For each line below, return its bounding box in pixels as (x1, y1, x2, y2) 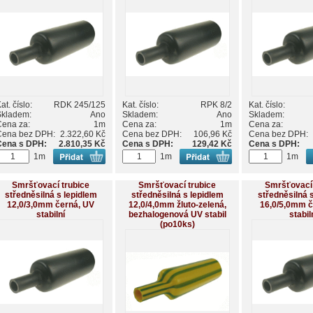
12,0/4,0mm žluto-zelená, (128, 200, 226, 210)
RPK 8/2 (201, 100, 232, 110)
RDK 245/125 (54, 100, 105, 110)
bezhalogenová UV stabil (128, 210, 226, 220)
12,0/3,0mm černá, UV (7, 200, 94, 210)
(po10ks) (159, 219, 195, 230)
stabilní (36, 210, 65, 220)
